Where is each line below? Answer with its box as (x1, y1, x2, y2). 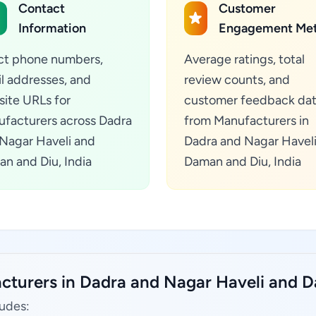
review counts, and (184, 72, 290, 87)
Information (18, 20, 87, 36)
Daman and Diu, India (184, 154, 301, 169)
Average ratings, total (184, 51, 305, 67)
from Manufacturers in (184, 113, 309, 128)
